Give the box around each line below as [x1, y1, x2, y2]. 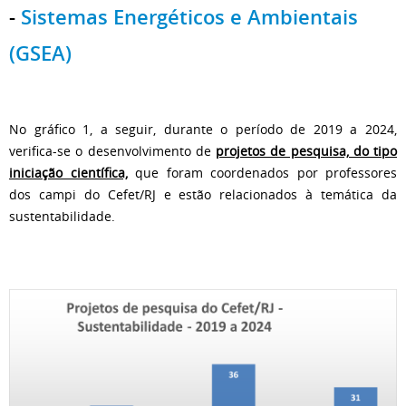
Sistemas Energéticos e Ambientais [21, 3, 358, 31]
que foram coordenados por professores [127, 163, 397, 181]
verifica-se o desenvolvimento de [9, 141, 216, 159]
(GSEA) [9, 39, 72, 67]
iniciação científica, [9, 163, 128, 181]
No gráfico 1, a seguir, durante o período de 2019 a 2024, [9, 120, 397, 138]
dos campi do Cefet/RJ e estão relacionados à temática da [9, 185, 397, 203]
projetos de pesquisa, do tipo [216, 141, 397, 159]
